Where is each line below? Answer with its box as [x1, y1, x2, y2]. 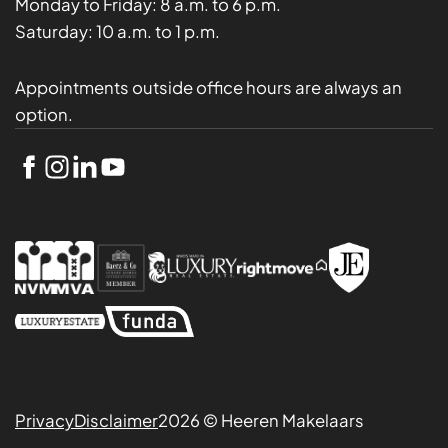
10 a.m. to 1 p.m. [96, 20, 220, 42]
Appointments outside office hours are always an [15, 76, 402, 98]
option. [15, 103, 73, 125]
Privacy [15, 409, 74, 431]
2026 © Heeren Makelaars [158, 409, 364, 431]
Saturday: [15, 20, 96, 42]
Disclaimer [74, 409, 158, 431]
